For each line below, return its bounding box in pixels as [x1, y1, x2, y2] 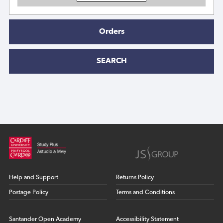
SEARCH [96, 57, 127, 65]
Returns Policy [116, 174, 154, 181]
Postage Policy [8, 189, 48, 196]
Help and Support [8, 174, 58, 181]
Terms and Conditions [116, 189, 175, 196]
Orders [99, 28, 124, 36]
